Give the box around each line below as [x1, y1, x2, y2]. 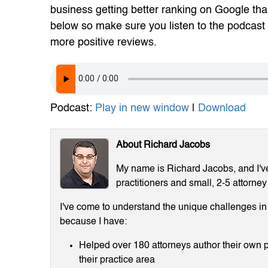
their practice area [79, 255, 155, 265]
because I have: [60, 217, 127, 227]
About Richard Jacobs [116, 140, 210, 150]
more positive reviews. [50, 36, 157, 48]
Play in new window [95, 102, 189, 114]
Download [198, 102, 246, 114]
